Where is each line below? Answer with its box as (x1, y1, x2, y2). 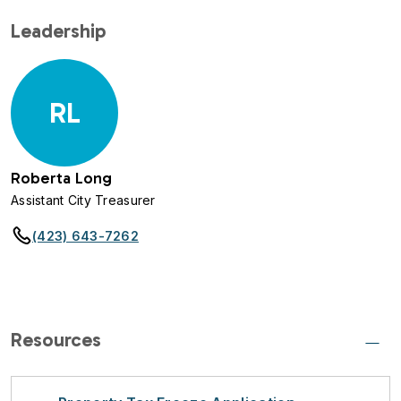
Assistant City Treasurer (11, 192, 156, 208)
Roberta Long (11, 168, 112, 188)
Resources (11, 328, 101, 352)
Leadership (11, 19, 107, 43)
